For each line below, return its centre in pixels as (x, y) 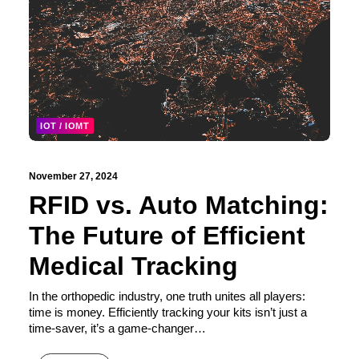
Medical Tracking (133, 266)
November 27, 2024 (73, 176)
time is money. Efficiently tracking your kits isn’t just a (168, 312)
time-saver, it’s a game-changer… (117, 328)
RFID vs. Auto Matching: (179, 205)
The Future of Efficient (167, 235)
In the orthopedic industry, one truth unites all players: (167, 296)
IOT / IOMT (65, 125)
